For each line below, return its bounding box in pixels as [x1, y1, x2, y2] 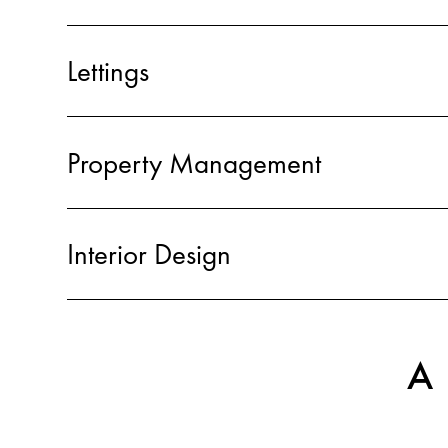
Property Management [67, 144, 321, 182]
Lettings [67, 53, 149, 91]
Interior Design [67, 235, 231, 273]
